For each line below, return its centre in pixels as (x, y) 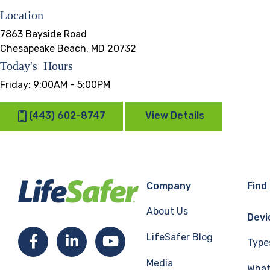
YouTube (144, 241)
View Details (175, 116)
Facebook (65, 241)
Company (169, 186)
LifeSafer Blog (180, 237)
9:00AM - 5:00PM (72, 85)
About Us (167, 211)
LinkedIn (104, 241)
